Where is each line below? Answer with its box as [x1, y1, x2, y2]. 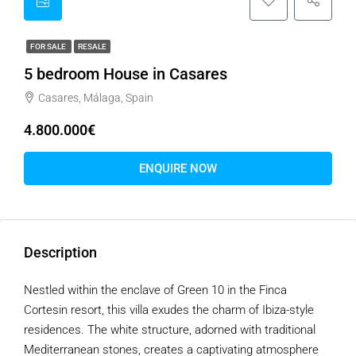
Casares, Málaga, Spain [38, 91, 153, 104]
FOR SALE [30, 42, 68, 51]
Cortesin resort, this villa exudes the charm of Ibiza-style [24, 303, 314, 317]
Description [24, 244, 97, 261]
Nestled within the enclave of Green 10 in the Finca [24, 283, 287, 297]
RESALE [78, 42, 106, 51]
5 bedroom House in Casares [24, 64, 227, 83]
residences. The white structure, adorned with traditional [24, 323, 315, 337]
